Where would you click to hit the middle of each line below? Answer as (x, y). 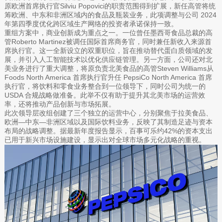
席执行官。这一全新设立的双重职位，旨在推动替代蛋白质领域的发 (108, 50)
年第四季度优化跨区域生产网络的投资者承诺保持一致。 (91, 24)
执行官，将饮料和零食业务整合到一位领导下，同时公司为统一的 (105, 86)
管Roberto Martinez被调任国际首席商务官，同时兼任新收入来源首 (108, 41)
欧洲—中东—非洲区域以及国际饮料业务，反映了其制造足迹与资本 (108, 122)
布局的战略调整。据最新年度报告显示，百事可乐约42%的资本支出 (108, 131)
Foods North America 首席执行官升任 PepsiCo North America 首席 (108, 77)
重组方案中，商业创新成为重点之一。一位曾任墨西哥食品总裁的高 (108, 32)
